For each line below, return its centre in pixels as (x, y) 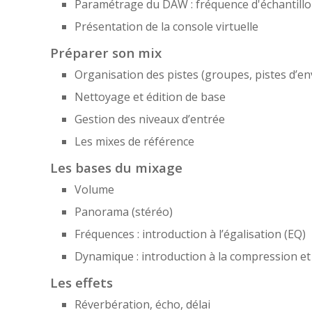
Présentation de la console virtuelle (166, 26)
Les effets (81, 282)
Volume (94, 189)
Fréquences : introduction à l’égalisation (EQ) (190, 234)
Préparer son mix (106, 52)
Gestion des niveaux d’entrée (150, 119)
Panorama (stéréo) (124, 211)
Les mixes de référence (134, 141)
